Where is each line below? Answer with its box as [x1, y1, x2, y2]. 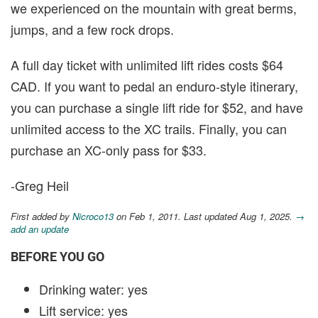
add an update [11, 221, 69, 236]
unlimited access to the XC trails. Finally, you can [11, 119, 287, 138]
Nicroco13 [72, 209, 114, 223]
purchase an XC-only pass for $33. [11, 140, 207, 159]
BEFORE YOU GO [11, 248, 104, 264]
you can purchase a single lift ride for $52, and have [11, 97, 303, 116]
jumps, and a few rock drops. [11, 19, 174, 38]
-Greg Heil [11, 175, 69, 194]
